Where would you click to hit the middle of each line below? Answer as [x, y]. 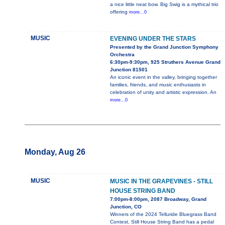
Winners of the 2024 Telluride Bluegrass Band [163, 214]
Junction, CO [126, 207]
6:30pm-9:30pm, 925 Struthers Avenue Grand [165, 62]
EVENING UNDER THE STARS [153, 39]
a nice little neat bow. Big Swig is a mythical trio [164, 5]
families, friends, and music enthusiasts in [158, 85]
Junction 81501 [129, 70]
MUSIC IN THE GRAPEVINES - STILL [161, 182]
